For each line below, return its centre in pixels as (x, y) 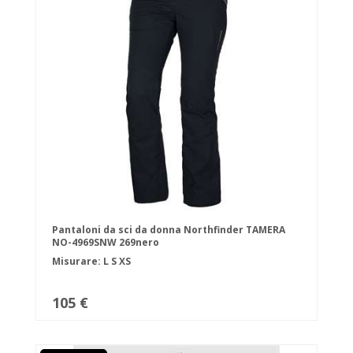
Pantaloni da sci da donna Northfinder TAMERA (169, 230)
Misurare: (78, 262)
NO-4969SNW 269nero (106, 243)
